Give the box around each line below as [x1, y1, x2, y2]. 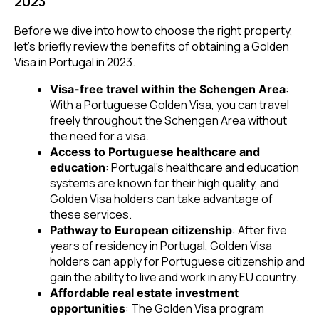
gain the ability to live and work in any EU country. [50, 268, 298, 285]
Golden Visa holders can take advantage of [50, 190, 273, 206]
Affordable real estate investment [50, 285, 239, 300]
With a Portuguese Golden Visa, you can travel [50, 96, 289, 113]
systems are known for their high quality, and [50, 174, 279, 191]
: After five [232, 221, 287, 238]
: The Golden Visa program [125, 300, 264, 316]
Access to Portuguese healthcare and [50, 144, 260, 159]
